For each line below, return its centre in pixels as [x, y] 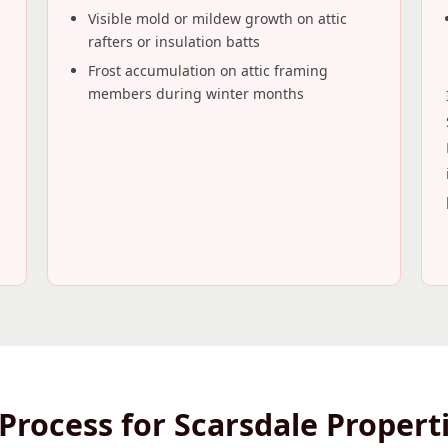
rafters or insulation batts [174, 41]
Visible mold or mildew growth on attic [218, 18]
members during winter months [196, 93]
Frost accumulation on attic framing [208, 70]
